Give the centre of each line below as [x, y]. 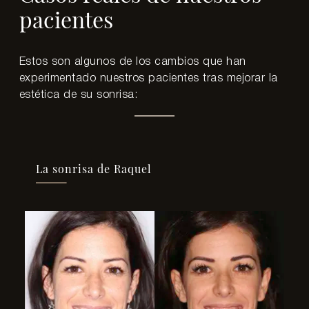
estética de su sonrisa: [79, 95]
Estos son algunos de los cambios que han [132, 62]
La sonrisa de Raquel [94, 169]
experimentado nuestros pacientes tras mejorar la [148, 79]
